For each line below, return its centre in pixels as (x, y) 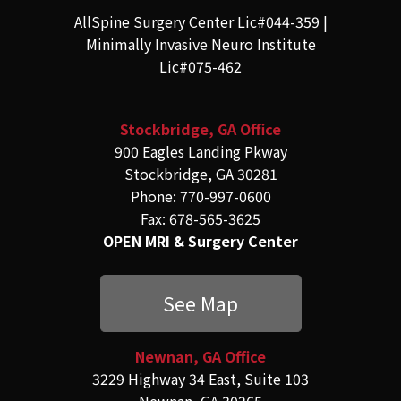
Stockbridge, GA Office (200, 129)
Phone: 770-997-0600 (200, 196)
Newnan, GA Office (200, 356)
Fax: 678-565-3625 (200, 219)
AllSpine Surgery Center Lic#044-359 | (200, 22)
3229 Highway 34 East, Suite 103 (200, 378)
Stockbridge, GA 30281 (200, 174)
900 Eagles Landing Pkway (200, 152)
